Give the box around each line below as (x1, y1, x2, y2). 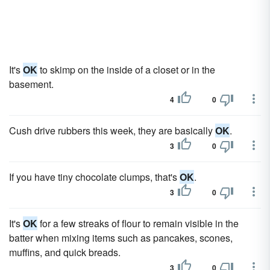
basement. (9, 77, 54, 91)
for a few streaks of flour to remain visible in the (37, 216, 239, 230)
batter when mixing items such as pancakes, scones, (9, 231, 233, 245)
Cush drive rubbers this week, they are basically (9, 124, 215, 137)
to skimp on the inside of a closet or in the (37, 63, 215, 77)
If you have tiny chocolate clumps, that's (9, 170, 180, 184)
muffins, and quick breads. (9, 245, 121, 259)
